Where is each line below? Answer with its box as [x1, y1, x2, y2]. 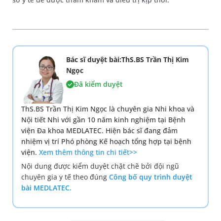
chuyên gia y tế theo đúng [21, 172, 109, 182]
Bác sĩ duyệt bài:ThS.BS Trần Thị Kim [66, 55, 189, 65]
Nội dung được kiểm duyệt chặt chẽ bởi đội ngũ [21, 161, 179, 171]
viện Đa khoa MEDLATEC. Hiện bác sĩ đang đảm [21, 126, 178, 136]
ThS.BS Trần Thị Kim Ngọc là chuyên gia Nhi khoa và [21, 104, 194, 114]
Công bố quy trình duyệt [109, 172, 192, 182]
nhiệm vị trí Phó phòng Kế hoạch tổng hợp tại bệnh [21, 137, 191, 147]
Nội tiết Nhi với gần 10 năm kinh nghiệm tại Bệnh [21, 115, 185, 125]
